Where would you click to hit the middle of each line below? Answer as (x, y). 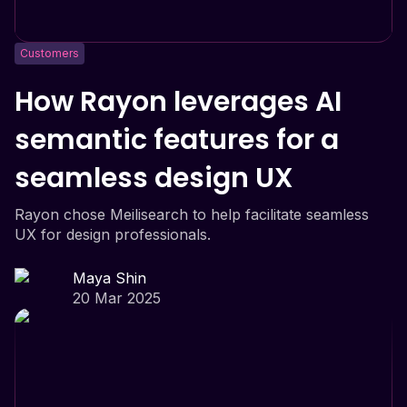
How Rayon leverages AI (178, 101)
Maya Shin (109, 278)
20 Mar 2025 (117, 298)
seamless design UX (154, 178)
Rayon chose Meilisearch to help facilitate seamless (192, 214)
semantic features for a (177, 139)
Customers (50, 53)
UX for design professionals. (113, 234)
